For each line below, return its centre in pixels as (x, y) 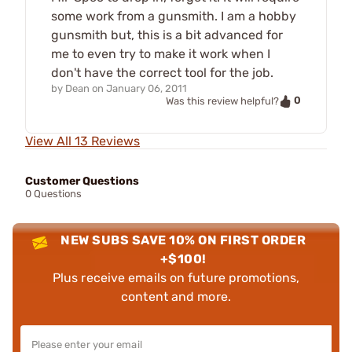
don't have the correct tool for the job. (162, 73)
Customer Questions (82, 181)
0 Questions (53, 193)
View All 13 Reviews (82, 141)
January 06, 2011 (147, 89)
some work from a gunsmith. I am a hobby (174, 16)
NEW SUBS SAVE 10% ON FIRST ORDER (183, 240)
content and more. (176, 296)
